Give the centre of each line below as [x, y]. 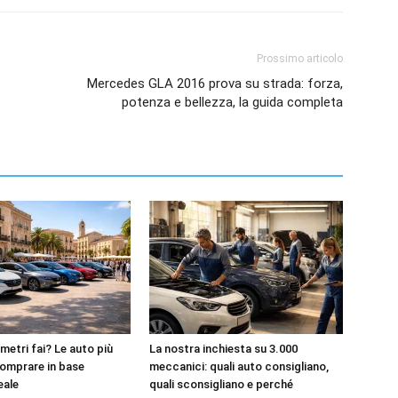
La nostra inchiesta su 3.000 [223, 348]
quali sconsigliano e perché [221, 384]
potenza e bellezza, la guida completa [232, 102]
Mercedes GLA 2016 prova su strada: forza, [215, 83]
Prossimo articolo [300, 58]
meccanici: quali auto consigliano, [239, 366]
